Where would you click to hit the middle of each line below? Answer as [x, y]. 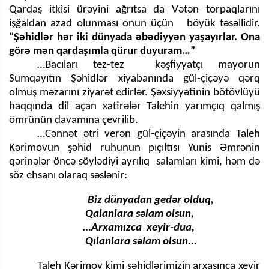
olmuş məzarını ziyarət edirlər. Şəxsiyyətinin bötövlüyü [134, 93]
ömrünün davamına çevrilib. [74, 121]
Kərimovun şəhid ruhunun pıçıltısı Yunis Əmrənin [134, 148]
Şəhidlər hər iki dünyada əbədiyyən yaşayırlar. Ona [137, 38]
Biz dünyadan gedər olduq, [127, 201]
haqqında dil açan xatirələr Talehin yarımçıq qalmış [134, 107]
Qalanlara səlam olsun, [116, 214]
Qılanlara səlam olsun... [120, 242]
